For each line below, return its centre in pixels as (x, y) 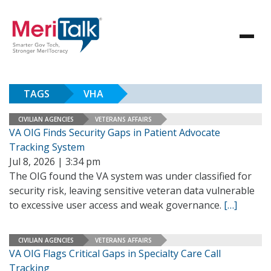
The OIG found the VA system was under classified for (130, 176)
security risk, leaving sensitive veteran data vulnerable (132, 191)
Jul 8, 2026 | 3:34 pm (55, 162)
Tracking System (47, 147)
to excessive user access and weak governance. (116, 205)
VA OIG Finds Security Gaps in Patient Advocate (115, 132)
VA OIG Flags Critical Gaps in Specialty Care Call (115, 253)
